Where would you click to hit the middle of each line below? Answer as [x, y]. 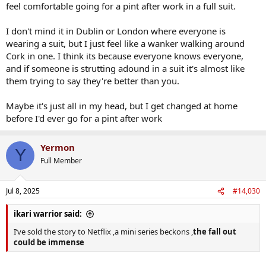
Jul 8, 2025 [23, 191]
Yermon [58, 147]
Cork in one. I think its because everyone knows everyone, [125, 56]
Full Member [61, 160]
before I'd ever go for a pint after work [84, 118]
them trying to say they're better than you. [93, 80]
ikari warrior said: [48, 214]
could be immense [49, 243]
